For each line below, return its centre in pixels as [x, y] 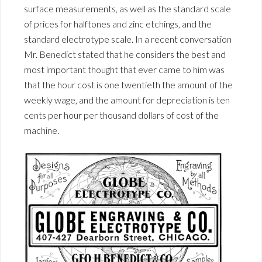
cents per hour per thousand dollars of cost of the [121, 115]
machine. [42, 130]
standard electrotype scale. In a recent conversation [128, 39]
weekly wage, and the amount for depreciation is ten [127, 100]
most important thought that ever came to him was [124, 70]
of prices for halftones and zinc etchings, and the [118, 24]
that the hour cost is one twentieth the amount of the [128, 85]
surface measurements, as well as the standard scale [127, 9]
